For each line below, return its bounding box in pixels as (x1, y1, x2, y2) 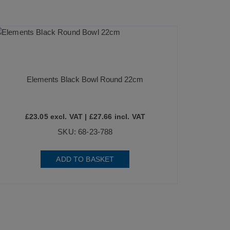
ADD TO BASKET (56, 155, 114, 163)
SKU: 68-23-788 (57, 127, 113, 136)
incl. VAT (112, 112, 146, 121)
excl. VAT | (48, 112, 89, 121)
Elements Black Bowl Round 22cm (27, 74, 144, 84)
